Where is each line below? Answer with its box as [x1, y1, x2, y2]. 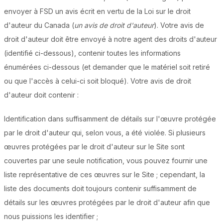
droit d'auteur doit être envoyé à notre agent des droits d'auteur [4, 35, 217, 44]
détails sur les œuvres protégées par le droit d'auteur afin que [4, 198, 210, 207]
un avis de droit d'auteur [74, 21, 154, 30]
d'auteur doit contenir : [4, 91, 79, 100]
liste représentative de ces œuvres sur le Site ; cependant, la [4, 170, 205, 179]
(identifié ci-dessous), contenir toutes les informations [4, 49, 181, 58]
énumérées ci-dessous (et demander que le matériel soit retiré [4, 63, 210, 72]
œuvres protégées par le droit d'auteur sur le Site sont [4, 142, 185, 151]
